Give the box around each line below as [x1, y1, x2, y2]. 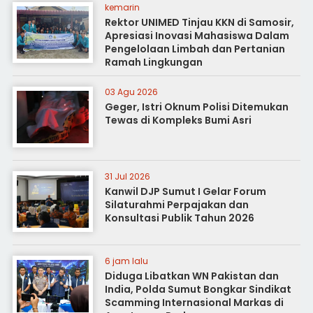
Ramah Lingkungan [104, 55, 203, 69]
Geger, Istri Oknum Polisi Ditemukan [104, 100, 289, 114]
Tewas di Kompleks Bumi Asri [104, 113, 252, 127]
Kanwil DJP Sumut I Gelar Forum [104, 184, 266, 198]
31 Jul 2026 [104, 170, 150, 182]
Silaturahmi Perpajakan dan [104, 198, 249, 212]
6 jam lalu [104, 255, 148, 267]
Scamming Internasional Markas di [104, 296, 284, 310]
